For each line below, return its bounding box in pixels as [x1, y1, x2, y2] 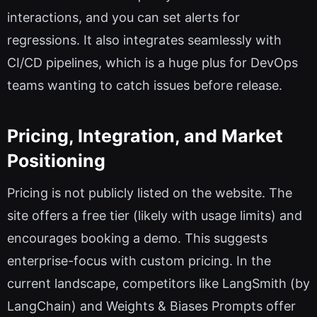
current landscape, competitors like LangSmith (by [7, 276, 310, 292]
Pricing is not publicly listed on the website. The [7, 185, 292, 201]
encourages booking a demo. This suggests [7, 231, 267, 246]
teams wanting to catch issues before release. [7, 78, 282, 93]
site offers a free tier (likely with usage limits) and [7, 208, 302, 224]
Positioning [7, 149, 105, 171]
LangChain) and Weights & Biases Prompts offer [7, 299, 296, 314]
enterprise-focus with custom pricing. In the [7, 253, 271, 269]
